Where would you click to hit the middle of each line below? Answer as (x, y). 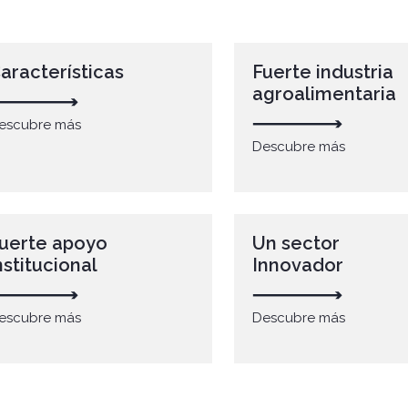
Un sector (296, 243)
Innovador (298, 265)
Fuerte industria (323, 72)
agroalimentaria (325, 94)
